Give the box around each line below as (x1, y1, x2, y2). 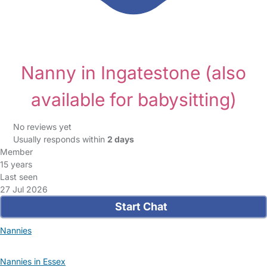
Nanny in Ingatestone (21, 62, 205, 83)
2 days (107, 134, 134, 144)
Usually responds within (13, 134, 107, 144)
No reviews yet (13, 122, 72, 132)
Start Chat (113, 200, 168, 213)
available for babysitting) (30, 89, 237, 110)
